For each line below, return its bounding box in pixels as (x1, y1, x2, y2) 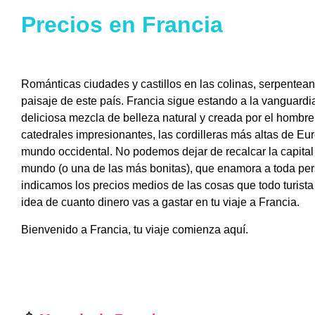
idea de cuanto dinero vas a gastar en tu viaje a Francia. (21, 196, 300, 209)
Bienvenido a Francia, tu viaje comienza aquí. (21, 223, 248, 236)
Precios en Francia (21, 11, 223, 37)
